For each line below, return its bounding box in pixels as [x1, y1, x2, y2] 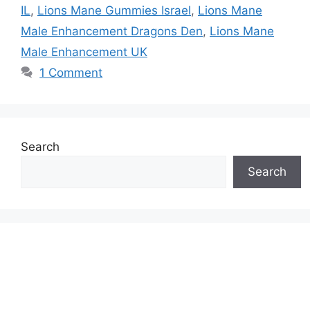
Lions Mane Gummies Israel [37, 3, 191, 17]
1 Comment [39, 65, 103, 80]
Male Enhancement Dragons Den [21, 24, 203, 38]
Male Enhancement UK [21, 44, 147, 59]
